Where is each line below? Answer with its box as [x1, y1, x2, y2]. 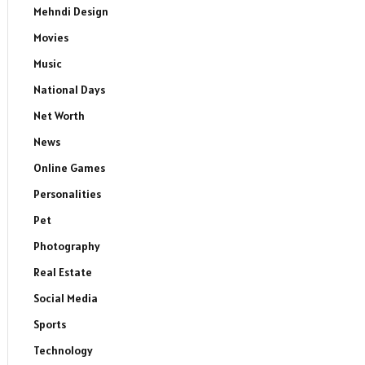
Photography [33, 239, 100, 253]
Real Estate [33, 265, 92, 279]
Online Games [33, 161, 105, 175]
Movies [33, 30, 68, 45]
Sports [33, 317, 66, 332]
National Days [33, 82, 105, 97]
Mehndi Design [33, 4, 108, 19]
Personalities [33, 187, 101, 201]
